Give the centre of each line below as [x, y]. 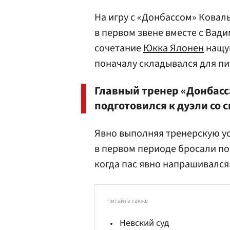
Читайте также [128, 201]
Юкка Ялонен [174, 48]
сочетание [119, 48]
